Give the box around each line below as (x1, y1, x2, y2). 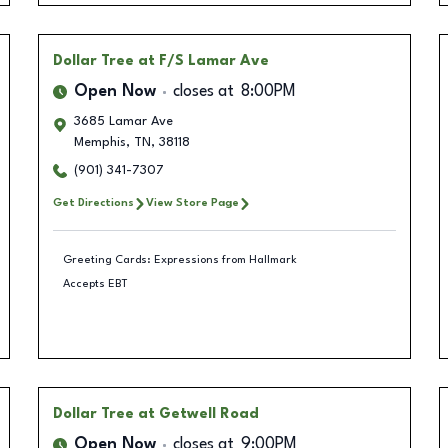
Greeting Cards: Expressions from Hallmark (63, 253, 297, 266)
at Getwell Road (137, 407, 259, 421)
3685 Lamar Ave (73, 115, 173, 128)
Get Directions (52, 197, 134, 209)
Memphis (73, 136, 126, 149)
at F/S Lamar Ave (137, 54, 269, 68)
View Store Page (145, 197, 239, 209)
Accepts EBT (63, 277, 128, 290)
